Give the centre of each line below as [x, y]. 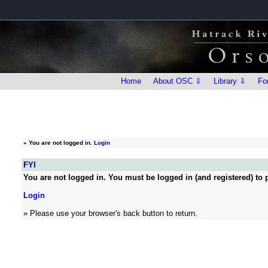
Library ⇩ [230, 81]
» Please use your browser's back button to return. [110, 213]
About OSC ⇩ [177, 81]
